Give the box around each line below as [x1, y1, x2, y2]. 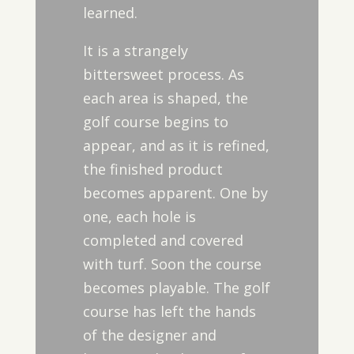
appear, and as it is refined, [82, 136, 269, 155]
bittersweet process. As [82, 65, 244, 84]
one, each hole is [82, 207, 196, 226]
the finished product [82, 160, 223, 179]
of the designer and [82, 326, 217, 345]
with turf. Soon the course [82, 254, 262, 273]
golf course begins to [82, 112, 228, 131]
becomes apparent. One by [82, 183, 268, 202]
